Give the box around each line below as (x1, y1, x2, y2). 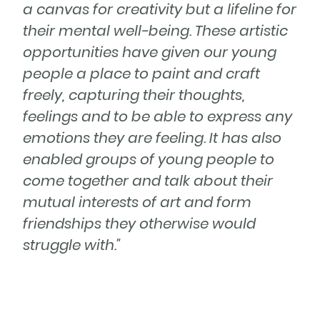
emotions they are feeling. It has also (23, 128, 281, 149)
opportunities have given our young (23, 42, 276, 63)
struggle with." (23, 235, 121, 256)
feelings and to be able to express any (23, 106, 292, 127)
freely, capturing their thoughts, (23, 85, 245, 106)
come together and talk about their (23, 171, 273, 191)
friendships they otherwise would (23, 214, 256, 234)
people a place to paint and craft (23, 64, 260, 84)
